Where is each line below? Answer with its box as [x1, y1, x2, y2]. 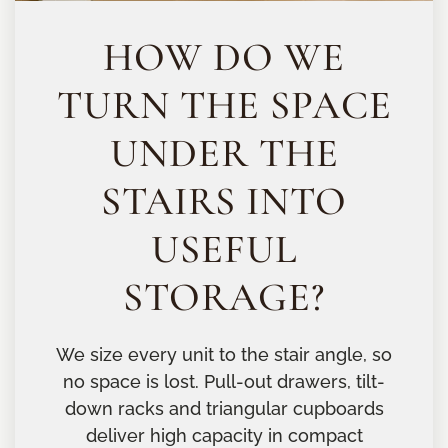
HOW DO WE [103, 33, 345, 81]
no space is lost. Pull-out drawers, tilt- [63, 371, 385, 392]
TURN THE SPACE [56, 81, 392, 129]
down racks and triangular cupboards [64, 398, 384, 419]
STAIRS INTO [101, 177, 347, 225]
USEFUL [151, 225, 297, 273]
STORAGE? [123, 273, 325, 321]
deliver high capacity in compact [85, 425, 363, 446]
